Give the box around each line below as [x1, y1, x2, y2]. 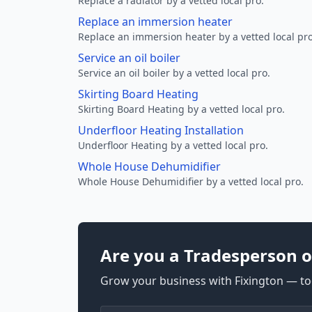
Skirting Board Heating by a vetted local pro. [78, 102, 285, 116]
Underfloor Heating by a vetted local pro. [78, 139, 268, 152]
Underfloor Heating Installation [78, 123, 244, 138]
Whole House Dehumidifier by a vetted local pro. [78, 175, 304, 188]
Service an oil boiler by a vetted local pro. [78, 66, 270, 79]
